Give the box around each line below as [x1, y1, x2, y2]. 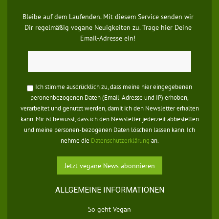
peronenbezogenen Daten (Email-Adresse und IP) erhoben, [30, 93, 189, 102]
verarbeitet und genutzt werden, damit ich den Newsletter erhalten [20, 104, 199, 113]
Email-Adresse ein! [80, 34, 135, 43]
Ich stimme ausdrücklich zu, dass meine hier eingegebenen [35, 83, 192, 91]
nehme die [60, 136, 91, 145]
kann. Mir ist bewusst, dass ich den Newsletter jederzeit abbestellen [20, 115, 199, 124]
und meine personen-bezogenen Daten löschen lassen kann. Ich [24, 126, 195, 134]
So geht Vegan [88, 205, 131, 214]
